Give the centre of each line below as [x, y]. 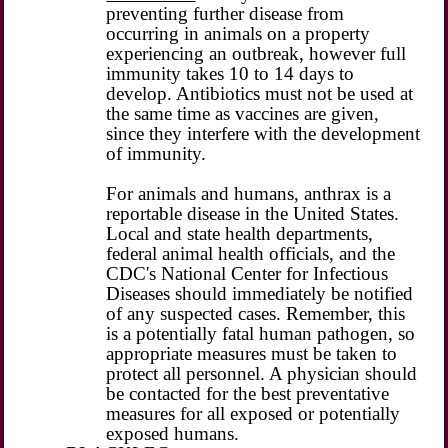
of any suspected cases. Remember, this [256, 313]
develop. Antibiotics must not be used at [260, 93]
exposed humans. [173, 433]
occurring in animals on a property [238, 33]
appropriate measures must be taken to [252, 353]
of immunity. [156, 153]
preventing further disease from [225, 13]
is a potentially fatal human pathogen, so [261, 333]
